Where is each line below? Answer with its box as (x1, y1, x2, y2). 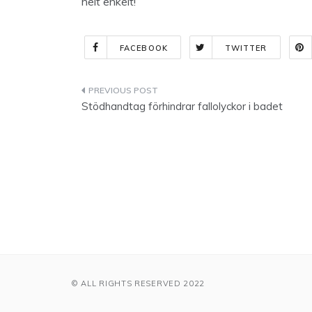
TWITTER (224, 43, 267, 53)
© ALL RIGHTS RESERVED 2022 (71, 279, 205, 289)
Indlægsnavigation (81, 84, 236, 102)
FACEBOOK (120, 43, 168, 53)
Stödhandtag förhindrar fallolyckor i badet (81, 100, 283, 113)
